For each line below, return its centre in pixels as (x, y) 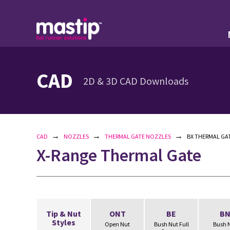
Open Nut (117, 224)
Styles (63, 222)
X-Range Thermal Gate (119, 155)
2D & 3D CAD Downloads (136, 81)
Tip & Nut (63, 214)
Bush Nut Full (171, 224)
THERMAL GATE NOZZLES (138, 136)
